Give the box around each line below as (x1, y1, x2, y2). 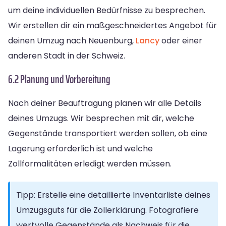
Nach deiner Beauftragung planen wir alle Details (8, 97, 201, 109)
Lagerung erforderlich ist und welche (8, 142, 153, 154)
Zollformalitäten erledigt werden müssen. (8, 157, 172, 169)
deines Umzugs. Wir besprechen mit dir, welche (8, 112, 194, 124)
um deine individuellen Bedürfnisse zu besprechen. (8, 4, 205, 16)
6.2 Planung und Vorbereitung (8, 70, 110, 88)
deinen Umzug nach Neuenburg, (8, 34, 136, 46)
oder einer (159, 34, 202, 46)
